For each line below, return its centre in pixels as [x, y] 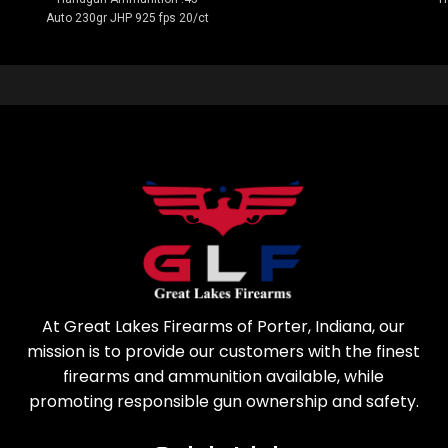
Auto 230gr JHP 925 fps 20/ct [127, 17]
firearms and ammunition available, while [224, 376]
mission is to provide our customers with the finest [224, 351]
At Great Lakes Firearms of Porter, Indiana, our [224, 326]
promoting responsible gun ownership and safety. [223, 401]
